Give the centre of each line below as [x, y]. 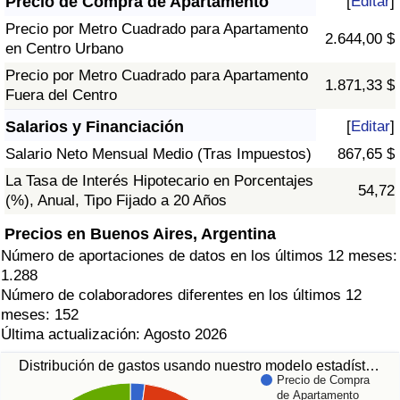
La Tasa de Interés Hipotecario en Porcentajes [159, 181]
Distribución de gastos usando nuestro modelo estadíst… [199, 365]
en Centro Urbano [64, 49]
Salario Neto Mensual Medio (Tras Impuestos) [158, 154]
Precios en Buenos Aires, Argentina [140, 233]
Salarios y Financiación [95, 127]
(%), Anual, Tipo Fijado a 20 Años [116, 201]
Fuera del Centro [61, 96]
